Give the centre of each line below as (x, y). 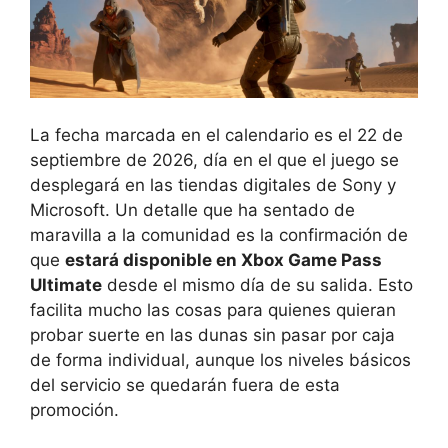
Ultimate (66, 285)
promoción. (74, 410)
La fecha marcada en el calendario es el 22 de (216, 135)
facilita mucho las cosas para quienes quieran (213, 310)
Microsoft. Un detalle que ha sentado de (192, 210)
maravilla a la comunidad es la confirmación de (219, 235)
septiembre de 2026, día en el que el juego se (214, 160)
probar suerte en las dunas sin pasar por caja (212, 335)
